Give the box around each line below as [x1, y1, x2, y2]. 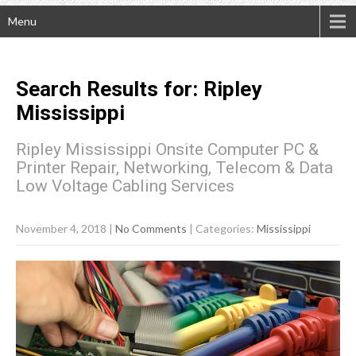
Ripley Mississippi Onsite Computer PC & [16, 140, 319, 160]
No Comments [115, 222, 187, 236]
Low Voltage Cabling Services [16, 176, 234, 196]
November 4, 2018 [16, 222, 106, 236]
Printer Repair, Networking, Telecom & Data [16, 158, 333, 178]
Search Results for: [16, 77, 203, 102]
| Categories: [189, 222, 257, 236]
